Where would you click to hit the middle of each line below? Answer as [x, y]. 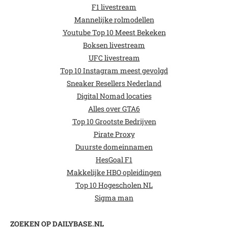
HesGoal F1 [114, 160]
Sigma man [114, 198]
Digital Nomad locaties [114, 96]
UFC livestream [114, 58]
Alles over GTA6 [114, 109]
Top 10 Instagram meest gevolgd [114, 70]
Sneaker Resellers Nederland [114, 83]
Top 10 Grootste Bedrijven [114, 121]
